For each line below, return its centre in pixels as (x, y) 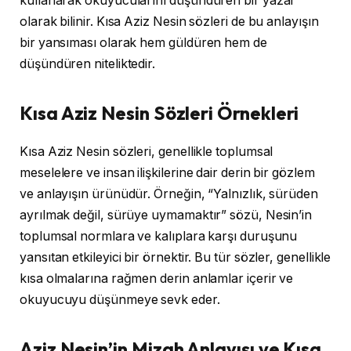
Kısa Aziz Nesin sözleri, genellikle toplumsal (147, 152)
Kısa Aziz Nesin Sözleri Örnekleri (159, 113)
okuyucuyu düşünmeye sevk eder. (120, 300)
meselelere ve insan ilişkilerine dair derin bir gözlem (167, 173)
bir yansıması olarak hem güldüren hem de (143, 42)
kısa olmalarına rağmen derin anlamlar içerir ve (157, 279)
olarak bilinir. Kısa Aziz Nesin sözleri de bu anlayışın (169, 21)
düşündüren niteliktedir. (88, 63)
